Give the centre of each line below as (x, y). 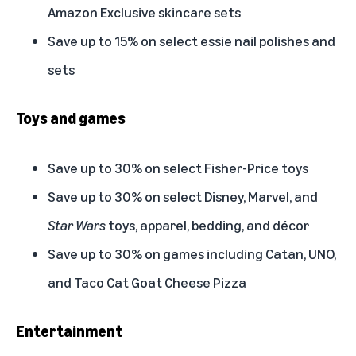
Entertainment (69, 331)
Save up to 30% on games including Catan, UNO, (192, 253)
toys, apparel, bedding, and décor (207, 224)
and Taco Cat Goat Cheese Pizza (147, 282)
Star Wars (77, 224)
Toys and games (71, 118)
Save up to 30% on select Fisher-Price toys (178, 167)
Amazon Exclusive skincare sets (144, 12)
